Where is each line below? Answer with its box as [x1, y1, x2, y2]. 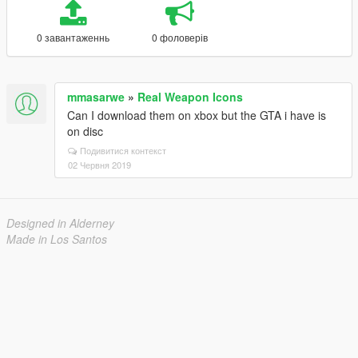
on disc [67, 123, 103, 139]
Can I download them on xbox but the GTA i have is [67, 107, 326, 123]
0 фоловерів [151, 30, 208, 44]
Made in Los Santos [6, 231, 107, 247]
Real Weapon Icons [137, 89, 243, 105]
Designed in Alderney [6, 215, 114, 231]
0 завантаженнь [36, 30, 109, 44]
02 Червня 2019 [68, 158, 131, 171]
